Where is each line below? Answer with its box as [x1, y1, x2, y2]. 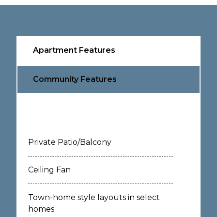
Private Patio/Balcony [28, 138, 111, 147]
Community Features [32, 75, 117, 84]
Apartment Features [32, 46, 115, 55]
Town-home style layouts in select [28, 193, 160, 202]
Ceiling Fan [28, 165, 71, 174]
